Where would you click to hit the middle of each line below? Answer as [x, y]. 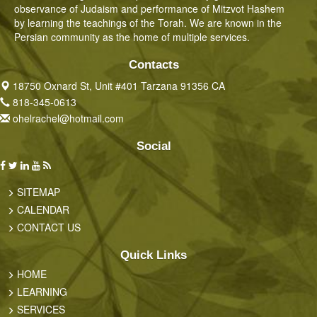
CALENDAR [43, 209]
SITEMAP [39, 191]
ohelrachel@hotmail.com [68, 118]
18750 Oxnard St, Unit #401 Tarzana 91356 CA [119, 85]
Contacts [154, 64]
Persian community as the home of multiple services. [132, 36]
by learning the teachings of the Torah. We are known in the [148, 22]
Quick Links [154, 255]
